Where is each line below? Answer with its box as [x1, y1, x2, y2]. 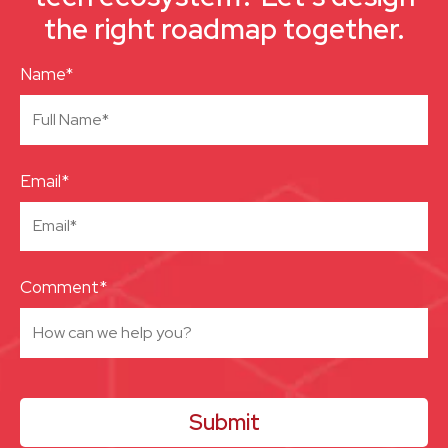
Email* [20, 169, 69, 192]
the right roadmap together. [43, 9, 405, 48]
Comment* [20, 276, 107, 299]
